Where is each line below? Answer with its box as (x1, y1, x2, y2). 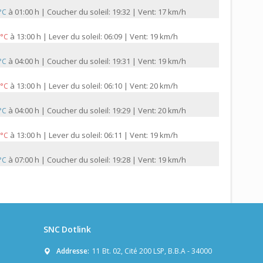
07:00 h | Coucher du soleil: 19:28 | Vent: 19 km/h (15, 154, 186, 166)
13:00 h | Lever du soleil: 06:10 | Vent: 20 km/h (16, 80, 178, 92)
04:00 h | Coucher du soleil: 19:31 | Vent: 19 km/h (15, 56, 186, 67)
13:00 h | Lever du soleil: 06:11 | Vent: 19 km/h (16, 130, 178, 141)
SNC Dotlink (43, 224, 91, 235)
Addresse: (56, 246, 89, 257)
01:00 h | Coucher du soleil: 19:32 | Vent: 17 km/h (15, 6, 186, 18)
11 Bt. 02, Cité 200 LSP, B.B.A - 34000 (92, 246, 212, 257)
